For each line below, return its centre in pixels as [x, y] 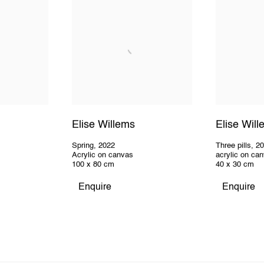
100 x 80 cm [93, 165]
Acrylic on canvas [102, 156]
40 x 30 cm [235, 165]
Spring [82, 146]
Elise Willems [103, 125]
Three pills [234, 146]
